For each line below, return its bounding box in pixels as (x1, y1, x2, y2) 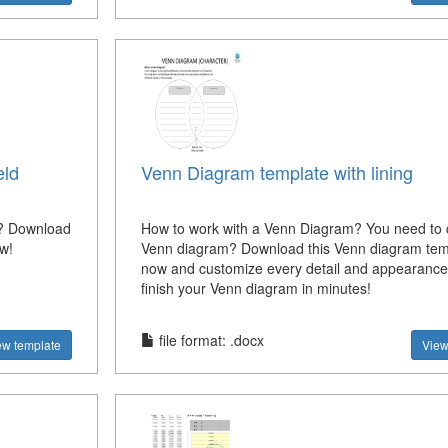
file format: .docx (154, 329, 264, 350)
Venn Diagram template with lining (140, 158, 413, 185)
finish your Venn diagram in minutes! (140, 277, 371, 298)
